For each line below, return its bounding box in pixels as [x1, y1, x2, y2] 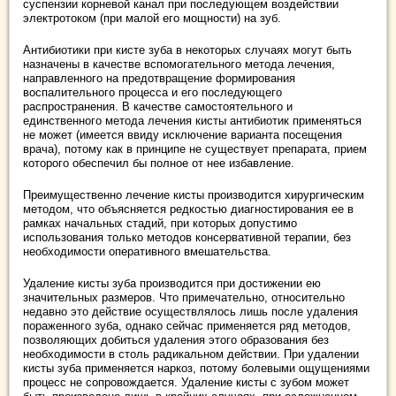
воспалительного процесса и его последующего [23, 86, 282, 100]
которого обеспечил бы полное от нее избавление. [23, 156, 294, 171]
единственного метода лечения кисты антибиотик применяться [23, 114, 362, 128]
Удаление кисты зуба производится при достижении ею [23, 277, 321, 291]
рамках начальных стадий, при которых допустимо [23, 217, 297, 231]
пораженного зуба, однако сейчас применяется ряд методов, [23, 319, 351, 333]
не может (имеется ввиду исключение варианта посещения [23, 128, 342, 142]
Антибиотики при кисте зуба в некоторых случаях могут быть [23, 43, 352, 57]
